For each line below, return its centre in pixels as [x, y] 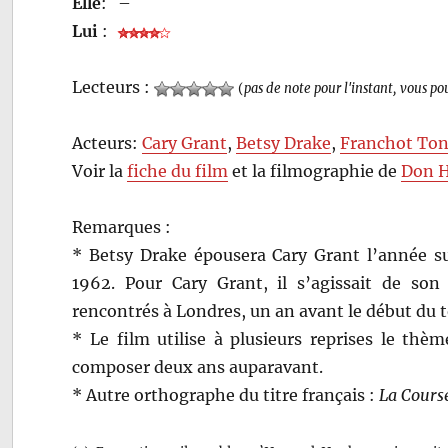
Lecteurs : [113, 86]
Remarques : [122, 226]
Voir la [100, 170]
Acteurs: [107, 142]
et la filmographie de [315, 170]
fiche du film [178, 170]
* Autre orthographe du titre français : [226, 394]
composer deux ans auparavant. [198, 366]
